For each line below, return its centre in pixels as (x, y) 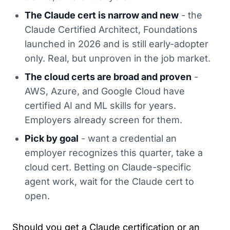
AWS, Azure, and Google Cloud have (105, 91)
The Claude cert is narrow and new (102, 15)
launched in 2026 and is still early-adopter (117, 44)
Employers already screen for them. (103, 120)
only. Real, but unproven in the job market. (118, 58)
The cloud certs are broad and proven (108, 77)
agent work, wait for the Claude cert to (109, 181)
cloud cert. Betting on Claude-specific (108, 167)
